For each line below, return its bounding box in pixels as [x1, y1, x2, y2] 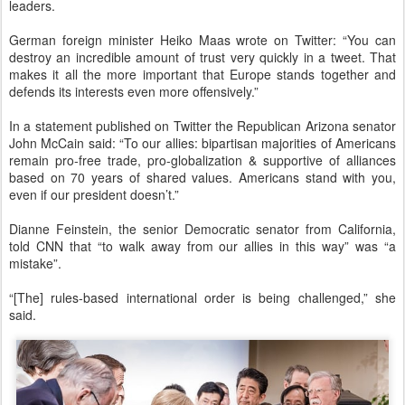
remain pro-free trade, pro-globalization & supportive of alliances [9, 150, 396, 169]
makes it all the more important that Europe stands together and [9, 64, 396, 83]
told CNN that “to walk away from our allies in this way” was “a [9, 236, 396, 255]
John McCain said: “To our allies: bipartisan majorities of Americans [9, 133, 396, 152]
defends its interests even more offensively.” [9, 81, 259, 100]
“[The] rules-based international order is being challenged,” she [9, 287, 396, 306]
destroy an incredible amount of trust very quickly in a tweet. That [9, 47, 396, 66]
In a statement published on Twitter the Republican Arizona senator [9, 116, 396, 135]
